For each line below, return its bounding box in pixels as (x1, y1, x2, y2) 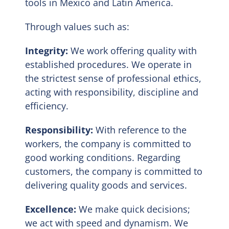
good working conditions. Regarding (25, 151, 181, 164)
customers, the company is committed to (25, 165, 203, 177)
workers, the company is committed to (25, 137, 192, 150)
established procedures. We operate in (25, 58, 192, 71)
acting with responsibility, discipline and (25, 85, 199, 98)
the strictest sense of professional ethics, (25, 72, 202, 84)
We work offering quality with (71, 44, 197, 57)
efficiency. (25, 99, 69, 112)
